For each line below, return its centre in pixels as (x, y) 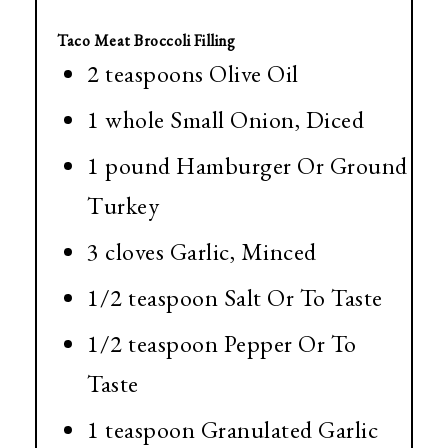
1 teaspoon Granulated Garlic (232, 430)
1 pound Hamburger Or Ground (247, 166)
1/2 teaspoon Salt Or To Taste (235, 298)
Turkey (123, 206)
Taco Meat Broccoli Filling (146, 41)
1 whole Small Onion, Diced (225, 120)
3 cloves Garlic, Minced (202, 252)
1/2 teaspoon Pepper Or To (222, 344)
